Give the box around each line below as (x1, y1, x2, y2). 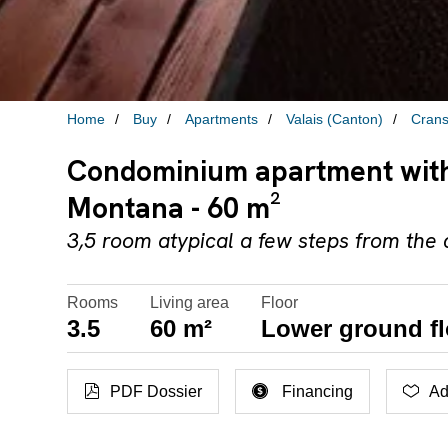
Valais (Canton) (286, 111, 384, 127)
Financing (282, 382, 354, 400)
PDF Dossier (110, 382, 203, 400)
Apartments (185, 111, 259, 127)
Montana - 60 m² (67, 189, 282, 227)
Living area (150, 294, 230, 312)
